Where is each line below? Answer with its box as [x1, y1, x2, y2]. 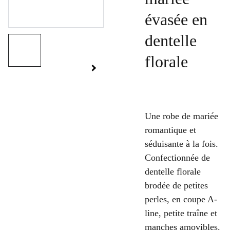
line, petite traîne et [144, 208, 217, 218]
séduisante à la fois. [144, 139, 218, 149]
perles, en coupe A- [144, 194, 217, 204]
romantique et [144, 125, 196, 135]
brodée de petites [144, 180, 208, 190]
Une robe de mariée [144, 111, 218, 121]
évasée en [144, 10, 207, 29]
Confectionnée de [144, 152, 210, 163]
